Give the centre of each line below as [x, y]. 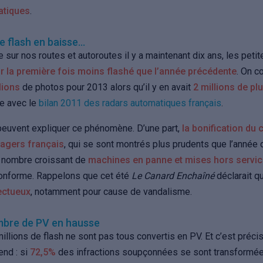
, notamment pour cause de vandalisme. [111, 192]
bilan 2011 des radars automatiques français [130, 103]
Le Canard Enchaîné [173, 176]
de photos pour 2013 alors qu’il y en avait [107, 87]
